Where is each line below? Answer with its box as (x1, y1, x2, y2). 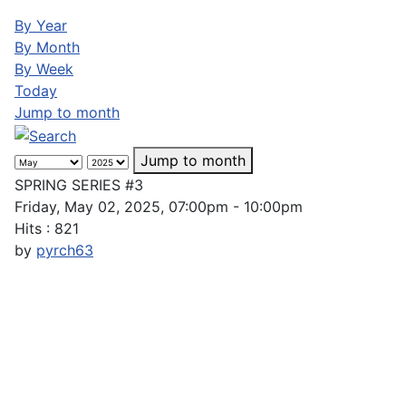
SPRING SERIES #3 (14, 175, 143, 194)
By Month (14, 38, 80, 56)
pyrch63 (36, 240, 93, 259)
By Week (14, 60, 73, 78)
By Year (14, 16, 67, 34)
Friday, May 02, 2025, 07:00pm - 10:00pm (14, 197, 303, 216)
